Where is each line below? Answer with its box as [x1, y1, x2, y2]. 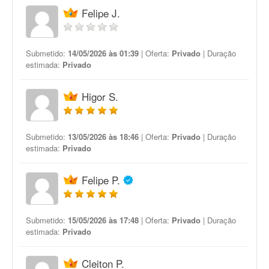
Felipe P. [82, 172, 120, 187]
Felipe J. [82, 5, 120, 20]
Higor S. [82, 89, 118, 104]
